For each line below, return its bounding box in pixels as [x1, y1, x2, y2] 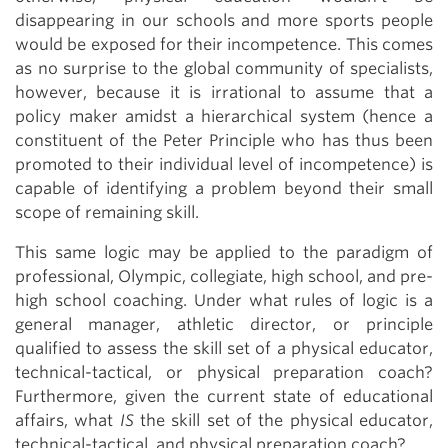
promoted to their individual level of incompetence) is [15, 155, 433, 174]
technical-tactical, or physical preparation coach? [15, 363, 433, 382]
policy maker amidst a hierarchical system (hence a [15, 107, 433, 126]
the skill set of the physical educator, [133, 411, 434, 430]
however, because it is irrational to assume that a [15, 83, 433, 102]
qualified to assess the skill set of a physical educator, [15, 339, 433, 358]
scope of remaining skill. [15, 203, 199, 222]
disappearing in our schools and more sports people [15, 11, 433, 30]
